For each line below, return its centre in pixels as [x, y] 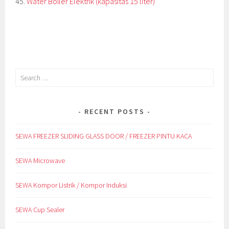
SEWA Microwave [40, 161]
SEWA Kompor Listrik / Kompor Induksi [71, 185]
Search [25, 74]
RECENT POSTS [114, 112]
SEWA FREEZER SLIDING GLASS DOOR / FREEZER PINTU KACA [104, 136]
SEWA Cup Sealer [40, 210]
